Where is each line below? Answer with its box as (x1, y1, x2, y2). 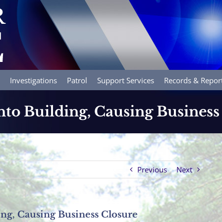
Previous (137, 165, 167, 174)
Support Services (97, 75, 154, 85)
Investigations (10, 75, 57, 85)
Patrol (67, 75, 87, 85)
